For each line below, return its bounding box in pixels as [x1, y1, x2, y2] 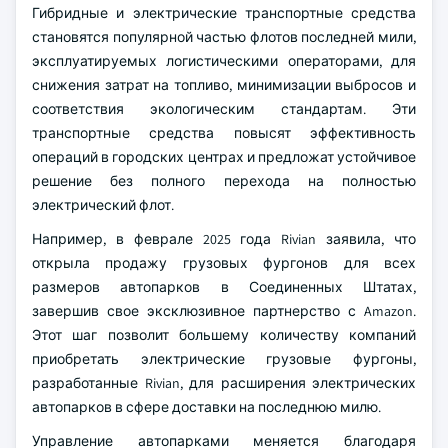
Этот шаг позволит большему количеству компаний [32, 326, 416, 344]
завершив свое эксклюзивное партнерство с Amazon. [32, 302, 416, 320]
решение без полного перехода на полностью [32, 172, 416, 190]
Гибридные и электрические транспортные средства [32, 4, 416, 22]
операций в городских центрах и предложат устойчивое [32, 148, 416, 166]
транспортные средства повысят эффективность [32, 124, 416, 142]
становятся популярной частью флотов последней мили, [32, 28, 416, 46]
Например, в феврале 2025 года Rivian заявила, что [32, 230, 416, 248]
